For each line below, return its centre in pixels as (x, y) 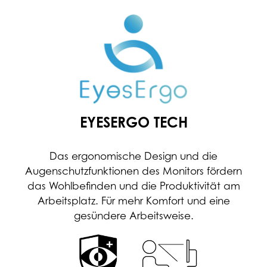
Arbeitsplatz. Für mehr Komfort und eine (133, 201)
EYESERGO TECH (133, 122)
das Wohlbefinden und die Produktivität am (133, 186)
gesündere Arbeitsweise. (133, 216)
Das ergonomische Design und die (133, 156)
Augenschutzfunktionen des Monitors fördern (133, 171)
